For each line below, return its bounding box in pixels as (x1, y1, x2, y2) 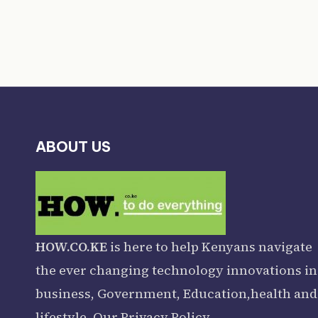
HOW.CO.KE (35, 237, 107, 256)
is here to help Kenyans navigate (107, 237, 312, 256)
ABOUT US (35, 137, 111, 155)
